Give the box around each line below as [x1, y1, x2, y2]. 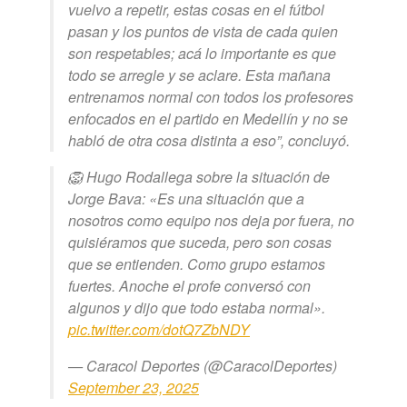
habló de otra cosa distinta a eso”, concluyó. [68, 130, 350, 152]
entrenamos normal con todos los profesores [68, 86, 353, 108]
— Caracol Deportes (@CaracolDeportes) [68, 355, 337, 377]
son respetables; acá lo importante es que [68, 43, 336, 65]
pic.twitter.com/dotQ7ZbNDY [68, 319, 250, 341]
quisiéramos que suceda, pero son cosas [68, 232, 332, 253]
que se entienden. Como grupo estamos [68, 253, 325, 275]
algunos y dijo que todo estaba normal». [68, 297, 325, 319]
